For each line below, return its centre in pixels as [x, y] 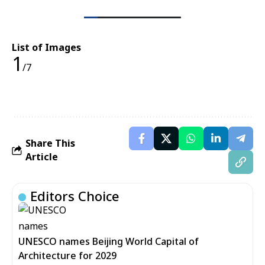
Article [42, 157]
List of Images [46, 48]
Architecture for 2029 [67, 256]
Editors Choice [75, 196]
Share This [50, 143]
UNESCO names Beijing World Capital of [109, 242]
